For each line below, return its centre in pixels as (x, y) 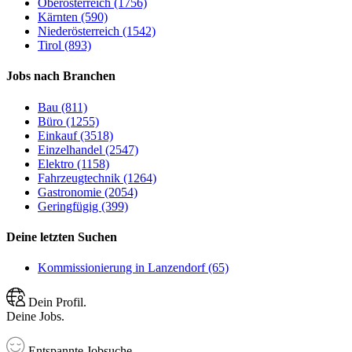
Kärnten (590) (73, 17)
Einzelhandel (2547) (88, 149)
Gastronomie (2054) (88, 192)
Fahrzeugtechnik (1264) (97, 178)
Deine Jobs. (35, 317)
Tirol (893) (64, 46)
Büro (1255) (68, 121)
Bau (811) (62, 107)
